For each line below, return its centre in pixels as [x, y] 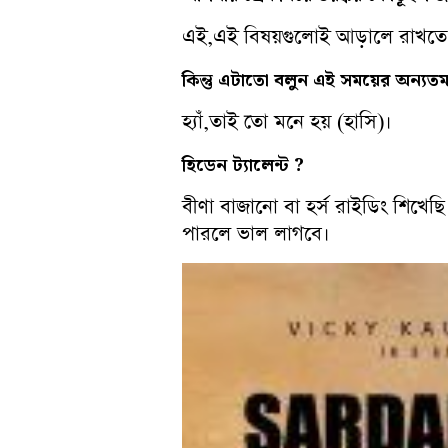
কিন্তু [200, 80]
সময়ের [367, 80]
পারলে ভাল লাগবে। [256, 233]
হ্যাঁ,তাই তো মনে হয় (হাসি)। [290, 121]
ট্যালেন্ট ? [268, 165]
